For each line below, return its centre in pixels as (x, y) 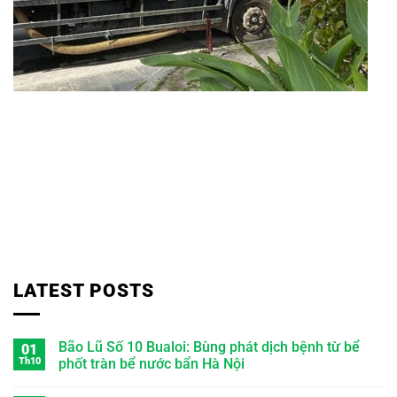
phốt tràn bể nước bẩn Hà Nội (152, 363)
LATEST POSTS (84, 291)
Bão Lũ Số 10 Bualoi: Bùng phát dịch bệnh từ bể (209, 346)
